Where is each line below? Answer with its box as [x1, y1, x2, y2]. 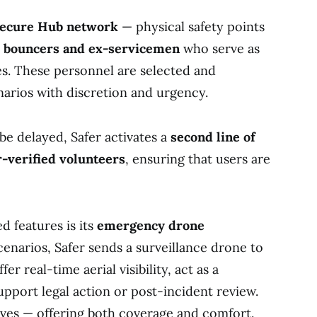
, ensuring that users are [125, 150, 270, 167]
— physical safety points [122, 18, 265, 35]
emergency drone [97, 217, 204, 234]
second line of [171, 128, 255, 145]
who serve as [183, 40, 260, 57]
